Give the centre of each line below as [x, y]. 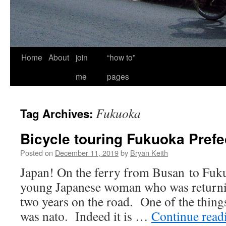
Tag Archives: [58, 114]
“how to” [121, 57]
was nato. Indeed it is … [86, 216]
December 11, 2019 [87, 153]
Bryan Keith [149, 153]
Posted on [37, 153]
